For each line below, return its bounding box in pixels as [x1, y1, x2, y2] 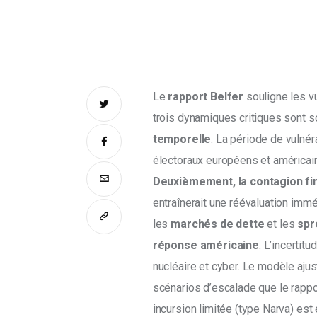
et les [264, 217, 298, 231]
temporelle [152, 132, 212, 146]
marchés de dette [171, 217, 265, 231]
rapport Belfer [168, 90, 244, 103]
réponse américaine [152, 238, 259, 252]
